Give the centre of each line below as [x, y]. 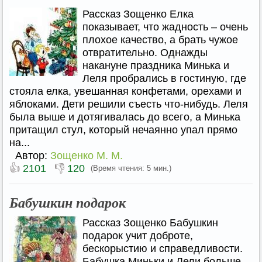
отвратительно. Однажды [145, 53]
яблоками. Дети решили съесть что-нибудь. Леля [129, 104]
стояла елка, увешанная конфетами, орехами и [125, 91]
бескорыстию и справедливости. [163, 249]
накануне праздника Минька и [156, 65]
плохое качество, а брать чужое [160, 40]
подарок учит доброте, [138, 236]
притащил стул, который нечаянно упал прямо [123, 130]
